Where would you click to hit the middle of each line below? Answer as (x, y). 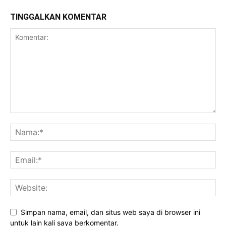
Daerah (22, 33)
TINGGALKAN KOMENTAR (58, 17)
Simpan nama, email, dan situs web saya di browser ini (110, 212)
